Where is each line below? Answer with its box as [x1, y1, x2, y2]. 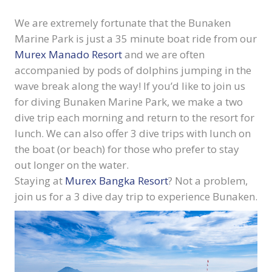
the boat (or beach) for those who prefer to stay [15, 142, 239, 157]
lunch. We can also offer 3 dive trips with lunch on [15, 126, 251, 141]
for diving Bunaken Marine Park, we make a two [15, 95, 243, 109]
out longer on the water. [15, 158, 129, 172]
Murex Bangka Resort [65, 174, 168, 188]
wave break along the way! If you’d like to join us [15, 79, 245, 93]
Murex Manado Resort [15, 47, 122, 62]
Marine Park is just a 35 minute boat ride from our [15, 32, 257, 46]
